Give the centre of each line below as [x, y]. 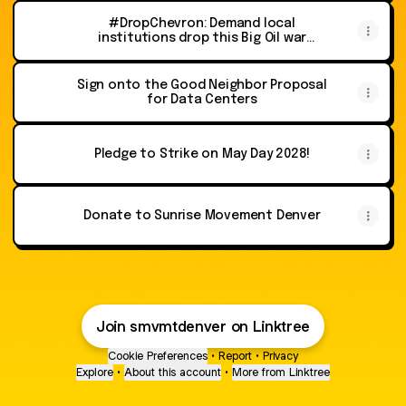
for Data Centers [202, 100]
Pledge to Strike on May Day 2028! [202, 154]
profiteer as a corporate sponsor [202, 53]
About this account [173, 372]
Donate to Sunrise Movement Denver [202, 216]
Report [235, 356]
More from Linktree [281, 372]
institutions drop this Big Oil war [202, 38]
